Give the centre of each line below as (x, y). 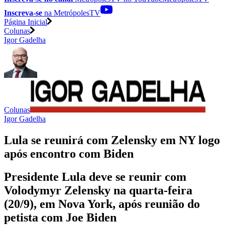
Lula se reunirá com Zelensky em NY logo (112, 140)
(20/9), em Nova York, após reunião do (102, 204)
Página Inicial (26, 22)
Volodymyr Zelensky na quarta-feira (98, 191)
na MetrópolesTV (71, 13)
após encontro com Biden (69, 153)
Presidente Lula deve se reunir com (95, 177)
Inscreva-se (23, 13)
